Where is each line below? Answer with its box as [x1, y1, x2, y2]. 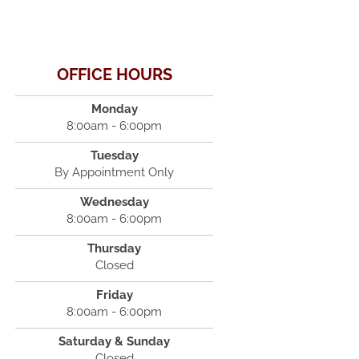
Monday [91, 102, 138, 116]
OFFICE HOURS [56, 65, 172, 84]
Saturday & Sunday [58, 334, 171, 349]
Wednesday [79, 195, 149, 209]
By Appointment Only [54, 165, 175, 179]
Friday [95, 288, 133, 302]
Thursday [87, 241, 142, 256]
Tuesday [90, 148, 139, 163]
